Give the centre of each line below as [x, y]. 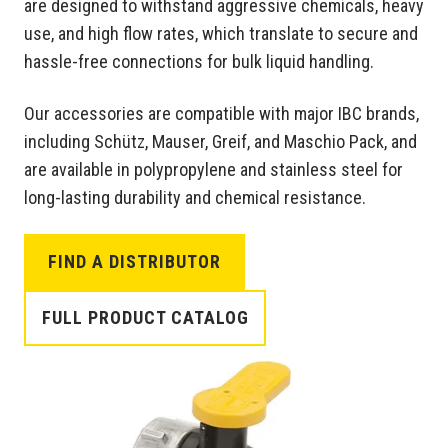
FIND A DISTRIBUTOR [134, 262]
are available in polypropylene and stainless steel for [213, 170]
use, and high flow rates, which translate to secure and [221, 34]
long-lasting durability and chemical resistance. [195, 198]
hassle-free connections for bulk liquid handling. [199, 62]
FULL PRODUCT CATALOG [145, 318]
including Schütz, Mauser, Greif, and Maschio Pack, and [220, 142]
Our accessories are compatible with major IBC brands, [221, 114]
